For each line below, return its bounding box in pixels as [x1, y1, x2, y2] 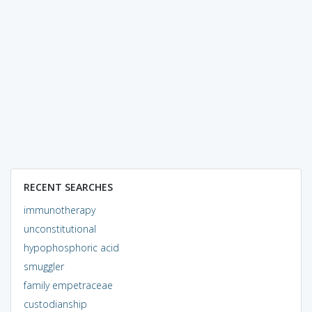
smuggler [23, 259, 64, 273]
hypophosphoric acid [23, 240, 119, 254]
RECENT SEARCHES [23, 180, 113, 194]
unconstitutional [23, 221, 96, 235]
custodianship [23, 297, 87, 311]
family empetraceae [23, 278, 113, 292]
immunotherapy [23, 203, 95, 217]
